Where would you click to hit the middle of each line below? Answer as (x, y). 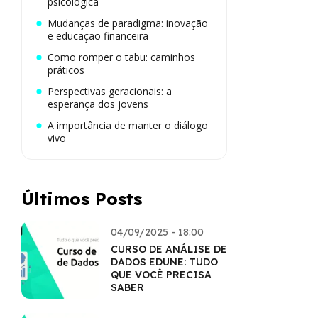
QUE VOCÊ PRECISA (161, 275)
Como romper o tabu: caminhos (121, 57)
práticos (66, 70)
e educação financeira (98, 36)
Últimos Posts (82, 199)
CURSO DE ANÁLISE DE (169, 249)
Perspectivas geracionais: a (110, 91)
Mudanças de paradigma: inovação (128, 23)
